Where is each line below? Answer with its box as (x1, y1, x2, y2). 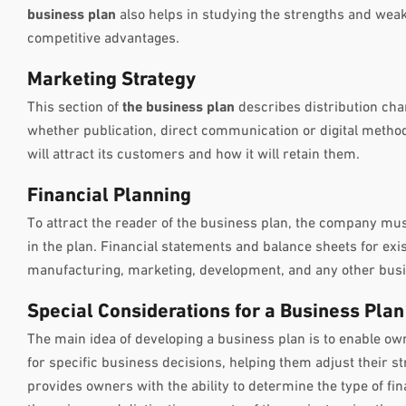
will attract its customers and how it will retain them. (27, 147, 360, 162)
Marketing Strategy (27, 69, 196, 91)
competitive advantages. (27, 31, 179, 46)
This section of (27, 100, 122, 115)
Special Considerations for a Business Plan (27, 301, 404, 323)
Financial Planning (27, 185, 191, 207)
